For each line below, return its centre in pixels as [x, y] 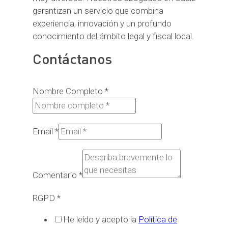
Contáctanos [72, 59]
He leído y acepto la [101, 220]
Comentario [56, 175]
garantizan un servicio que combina [98, 11]
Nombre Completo [69, 91]
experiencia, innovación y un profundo [102, 24]
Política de [158, 220]
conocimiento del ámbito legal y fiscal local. [113, 36]
